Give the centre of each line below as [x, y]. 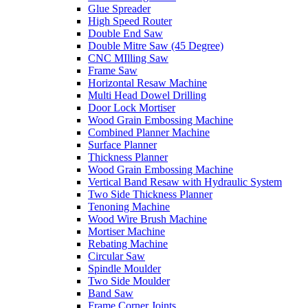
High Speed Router [130, 21]
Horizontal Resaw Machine [147, 82]
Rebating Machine [128, 243]
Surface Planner [122, 144]
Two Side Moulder [129, 280]
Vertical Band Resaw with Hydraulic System [185, 181]
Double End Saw [125, 33]
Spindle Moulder [124, 268]
